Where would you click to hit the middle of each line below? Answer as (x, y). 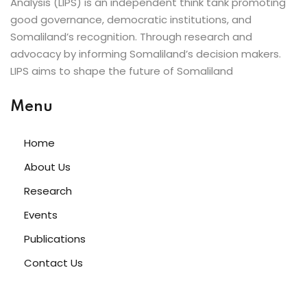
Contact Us (53, 263)
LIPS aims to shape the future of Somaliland (122, 71)
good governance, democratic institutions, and (131, 20)
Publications (55, 239)
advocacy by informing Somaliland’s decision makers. (146, 54)
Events (41, 215)
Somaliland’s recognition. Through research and (131, 37)
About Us (47, 167)
